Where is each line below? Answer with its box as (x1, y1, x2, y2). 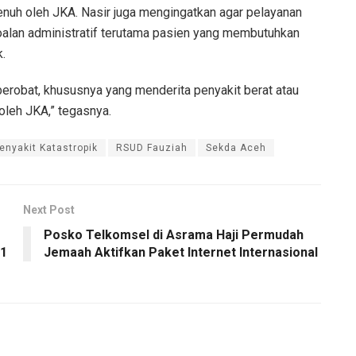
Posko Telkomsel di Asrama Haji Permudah (44, 226, 304, 242)
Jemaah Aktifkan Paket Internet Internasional (44, 244, 318, 260)
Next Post (23, 203, 75, 216)
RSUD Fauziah (116, 141, 188, 153)
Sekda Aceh (206, 141, 266, 153)
